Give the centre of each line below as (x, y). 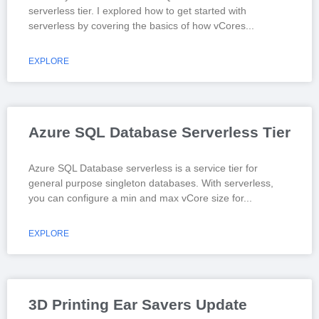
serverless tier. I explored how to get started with (137, 11)
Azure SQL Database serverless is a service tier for (143, 168)
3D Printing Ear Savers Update (138, 305)
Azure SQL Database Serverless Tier (159, 132)
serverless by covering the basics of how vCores (137, 26)
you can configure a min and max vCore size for (136, 198)
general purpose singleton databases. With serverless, (151, 183)
